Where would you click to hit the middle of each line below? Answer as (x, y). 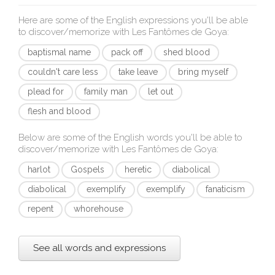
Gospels (87, 169)
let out (161, 91)
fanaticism (225, 189)
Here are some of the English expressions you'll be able (133, 20)
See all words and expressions (99, 248)
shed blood (187, 52)
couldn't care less (63, 72)
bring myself (203, 72)
